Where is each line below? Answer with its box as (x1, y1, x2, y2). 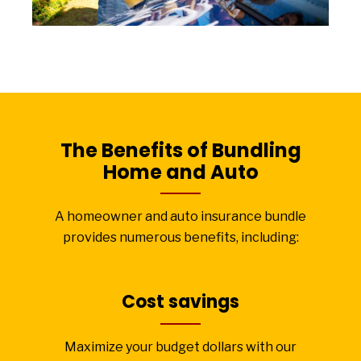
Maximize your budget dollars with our (64, 339, 297, 355)
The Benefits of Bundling (60, 137, 301, 164)
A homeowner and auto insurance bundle (55, 209, 306, 224)
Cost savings (122, 289, 239, 314)
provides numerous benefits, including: (62, 230, 299, 245)
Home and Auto (102, 159, 259, 185)
